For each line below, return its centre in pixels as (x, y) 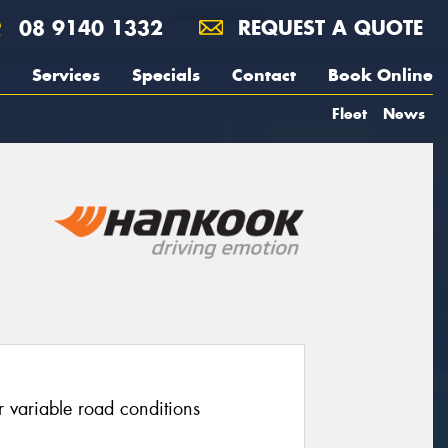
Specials (166, 75)
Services (66, 75)
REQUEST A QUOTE (327, 27)
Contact (264, 75)
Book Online (380, 75)
